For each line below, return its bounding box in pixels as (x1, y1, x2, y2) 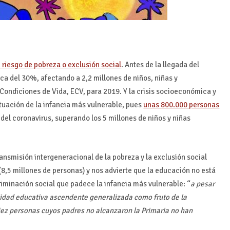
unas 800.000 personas (143, 100, 220, 109)
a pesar (190, 179, 215, 188)
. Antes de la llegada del (121, 60, 200, 69)
